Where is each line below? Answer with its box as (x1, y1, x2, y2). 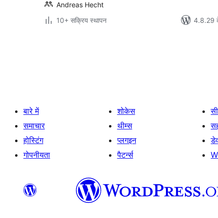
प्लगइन (117, 135, 136, 145)
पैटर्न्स (117, 150, 133, 160)
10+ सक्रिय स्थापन (56, 16, 107, 24)
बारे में (23, 106, 39, 116)
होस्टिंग (23, 135, 43, 145)
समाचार (23, 121, 45, 130)
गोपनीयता (23, 150, 50, 160)
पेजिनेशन (42, 52, 80, 66)
